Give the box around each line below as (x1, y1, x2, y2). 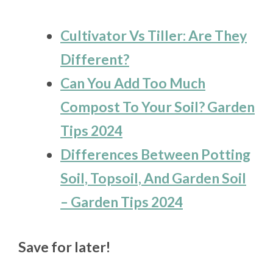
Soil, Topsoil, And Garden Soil (60, 169, 246, 187)
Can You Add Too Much (60, 74, 205, 92)
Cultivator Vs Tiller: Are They (60, 27, 247, 44)
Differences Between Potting (60, 146, 250, 163)
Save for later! (18, 238, 110, 255)
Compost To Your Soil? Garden (60, 98, 255, 116)
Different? (60, 51, 129, 68)
